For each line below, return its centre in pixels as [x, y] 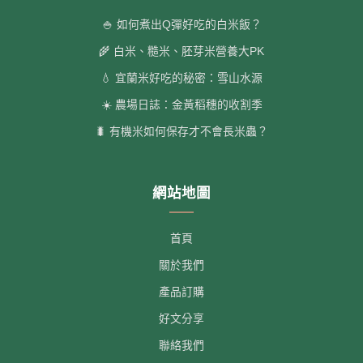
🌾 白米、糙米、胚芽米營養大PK [181, 51]
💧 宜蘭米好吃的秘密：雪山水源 [181, 78]
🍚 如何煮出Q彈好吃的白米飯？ [181, 24]
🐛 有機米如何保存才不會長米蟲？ [181, 131]
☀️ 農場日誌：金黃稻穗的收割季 [181, 105]
